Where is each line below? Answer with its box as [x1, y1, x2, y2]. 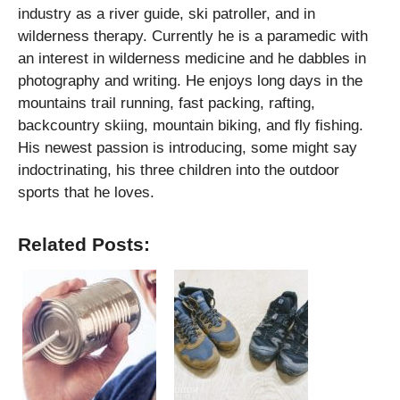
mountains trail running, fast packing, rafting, [18, 94, 315, 112]
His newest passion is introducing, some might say [18, 138, 357, 156]
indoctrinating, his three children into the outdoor [18, 161, 339, 179]
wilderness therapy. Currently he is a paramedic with [18, 27, 368, 45]
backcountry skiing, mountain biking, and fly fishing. [18, 116, 363, 134]
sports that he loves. [18, 183, 154, 201]
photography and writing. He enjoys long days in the [18, 71, 362, 89]
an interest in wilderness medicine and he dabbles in [18, 49, 366, 67]
